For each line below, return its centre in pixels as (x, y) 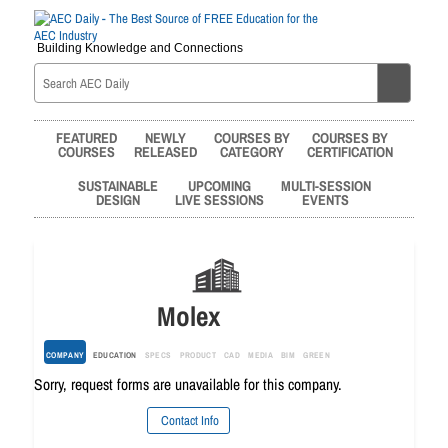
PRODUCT (197, 355)
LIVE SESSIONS (219, 199)
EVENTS (325, 199)
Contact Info (188, 420)
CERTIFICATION (349, 151)
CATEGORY (251, 151)
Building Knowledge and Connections (140, 47)
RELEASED (165, 151)
